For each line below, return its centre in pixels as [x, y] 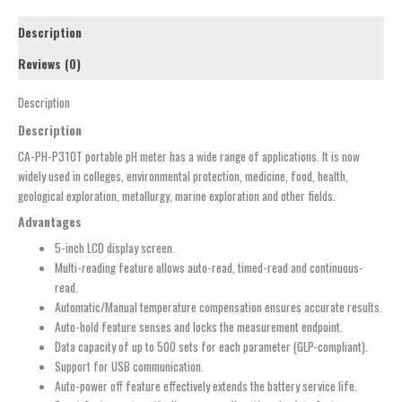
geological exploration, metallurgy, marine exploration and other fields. [177, 196]
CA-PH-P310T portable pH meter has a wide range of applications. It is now [189, 157]
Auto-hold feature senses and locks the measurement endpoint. [199, 326]
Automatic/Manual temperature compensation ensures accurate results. [219, 306]
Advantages [50, 221]
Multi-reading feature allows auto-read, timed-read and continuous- [210, 267]
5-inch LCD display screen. [115, 247]
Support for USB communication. [130, 366]
